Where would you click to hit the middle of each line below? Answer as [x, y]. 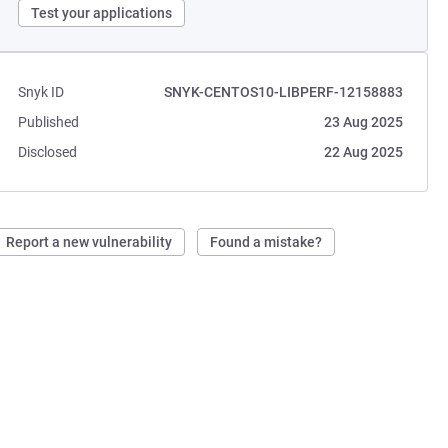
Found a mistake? [266, 242]
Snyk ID [41, 92]
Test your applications [102, 13]
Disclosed [48, 152]
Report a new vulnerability [89, 242]
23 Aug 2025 [363, 122]
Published [49, 122]
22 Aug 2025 [363, 152]
